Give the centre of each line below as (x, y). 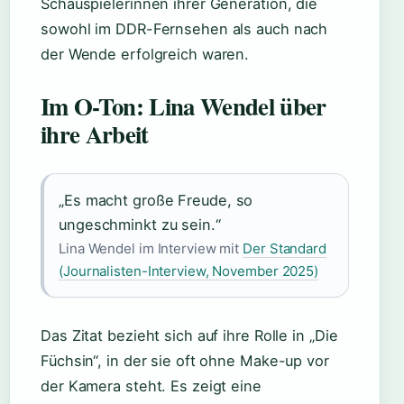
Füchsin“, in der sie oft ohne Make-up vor (185, 361)
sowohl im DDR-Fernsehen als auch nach (184, 29)
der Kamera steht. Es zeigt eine (151, 386)
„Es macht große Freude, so (156, 200)
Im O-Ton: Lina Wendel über (184, 106)
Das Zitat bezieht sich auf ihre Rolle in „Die (189, 335)
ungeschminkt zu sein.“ (140, 225)
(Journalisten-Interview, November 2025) (189, 271)
